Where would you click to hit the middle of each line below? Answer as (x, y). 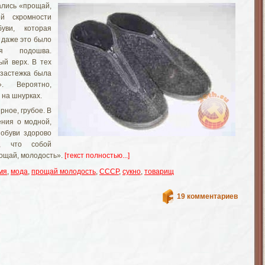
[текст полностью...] (97, 156)
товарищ (159, 172)
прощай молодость (64, 172)
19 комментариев (207, 196)
